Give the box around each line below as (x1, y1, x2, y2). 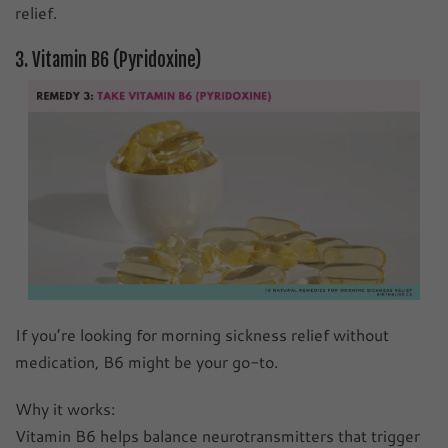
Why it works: (15, 397, 115, 421)
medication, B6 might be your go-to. (15, 349, 278, 373)
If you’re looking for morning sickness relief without (15, 322, 389, 346)
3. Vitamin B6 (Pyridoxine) (15, 47, 201, 72)
